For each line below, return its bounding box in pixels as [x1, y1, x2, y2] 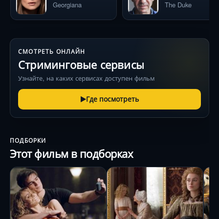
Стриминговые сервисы [18, 57, 144, 72]
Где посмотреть [86, 94, 139, 104]
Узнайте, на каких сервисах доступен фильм [18, 73, 155, 83]
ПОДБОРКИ [10, 136, 46, 145]
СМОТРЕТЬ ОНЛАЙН [18, 47, 86, 56]
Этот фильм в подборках [10, 146, 133, 161]
